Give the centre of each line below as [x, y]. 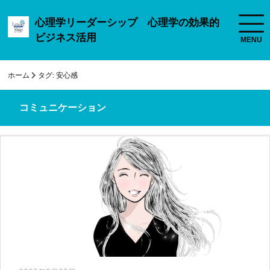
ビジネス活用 [66, 38]
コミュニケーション [63, 108]
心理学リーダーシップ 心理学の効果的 [127, 23]
